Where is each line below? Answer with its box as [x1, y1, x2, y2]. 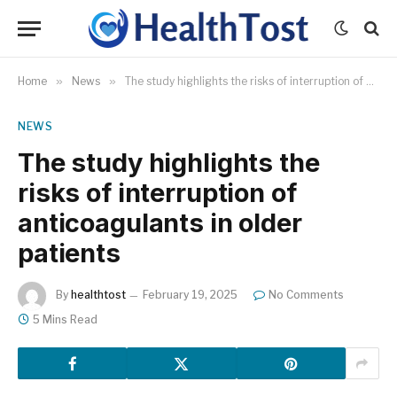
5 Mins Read [33, 313, 97, 326]
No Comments [269, 288, 344, 302]
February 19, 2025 [143, 288, 237, 302]
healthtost [71, 288, 126, 302]
